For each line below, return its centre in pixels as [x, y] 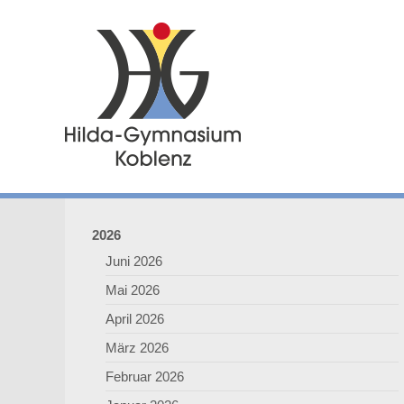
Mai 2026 [133, 290]
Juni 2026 [134, 261]
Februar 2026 [145, 376]
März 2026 [137, 348]
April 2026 [135, 319]
